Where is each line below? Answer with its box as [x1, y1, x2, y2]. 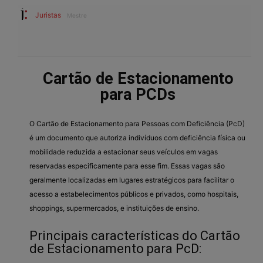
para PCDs [100, 85, 176, 104]
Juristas [35, 10, 61, 19]
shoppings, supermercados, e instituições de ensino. [29, 203, 199, 213]
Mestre [67, 11, 87, 19]
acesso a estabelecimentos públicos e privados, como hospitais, [29, 189, 238, 198]
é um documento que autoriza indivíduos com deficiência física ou [29, 133, 245, 142]
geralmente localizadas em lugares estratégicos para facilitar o [29, 175, 234, 184]
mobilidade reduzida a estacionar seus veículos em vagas [29, 147, 218, 156]
